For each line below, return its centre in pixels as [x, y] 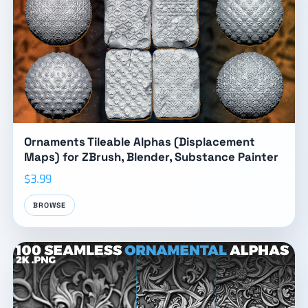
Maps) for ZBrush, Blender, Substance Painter [151, 156]
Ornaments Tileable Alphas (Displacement [139, 141]
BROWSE [49, 205]
